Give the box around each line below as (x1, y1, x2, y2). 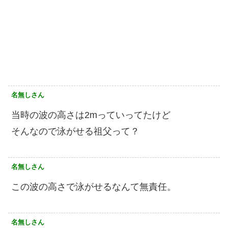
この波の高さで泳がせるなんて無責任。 (11, 182, 176, 192)
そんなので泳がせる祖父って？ (11, 126, 139, 136)
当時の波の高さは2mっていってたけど (11, 110, 170, 120)
